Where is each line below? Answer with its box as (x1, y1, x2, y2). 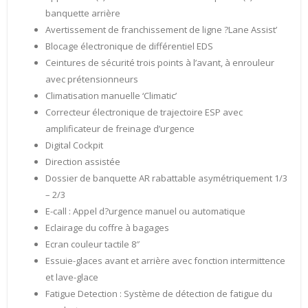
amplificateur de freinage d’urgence (45, 122, 195, 135)
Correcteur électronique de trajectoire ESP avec (45, 106, 243, 119)
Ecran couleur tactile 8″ (45, 238, 140, 251)
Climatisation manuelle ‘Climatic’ (45, 89, 177, 102)
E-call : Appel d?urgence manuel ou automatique (45, 205, 245, 218)
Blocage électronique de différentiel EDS (45, 40, 213, 53)
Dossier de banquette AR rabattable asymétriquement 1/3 (45, 172, 287, 185)
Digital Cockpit (45, 139, 103, 152)
